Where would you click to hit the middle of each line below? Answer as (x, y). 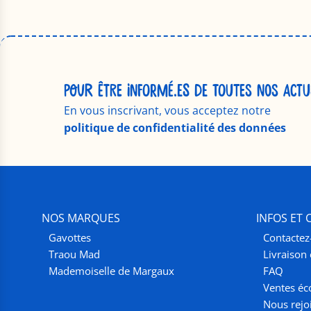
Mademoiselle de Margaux (111, 271)
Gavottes (70, 238)
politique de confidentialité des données (175, 127)
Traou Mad (74, 254)
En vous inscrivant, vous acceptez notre (167, 110)
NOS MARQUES (81, 218)
